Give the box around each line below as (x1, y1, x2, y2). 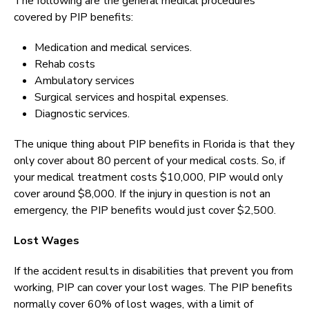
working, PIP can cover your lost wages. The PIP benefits (14, 280, 292, 296)
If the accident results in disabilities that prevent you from (14, 263, 293, 279)
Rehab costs (34, 57, 95, 72)
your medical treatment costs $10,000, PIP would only (14, 170, 283, 186)
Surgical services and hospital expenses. (34, 90, 228, 106)
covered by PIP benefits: (14, 10, 133, 26)
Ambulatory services (34, 73, 134, 89)
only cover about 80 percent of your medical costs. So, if (14, 153, 285, 169)
